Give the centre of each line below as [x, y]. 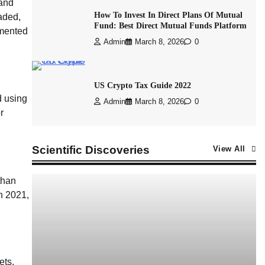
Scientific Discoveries [91, 150]
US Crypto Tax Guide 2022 [142, 85]
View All [229, 149]
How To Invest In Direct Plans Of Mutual [168, 15]
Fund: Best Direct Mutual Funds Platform [170, 25]
